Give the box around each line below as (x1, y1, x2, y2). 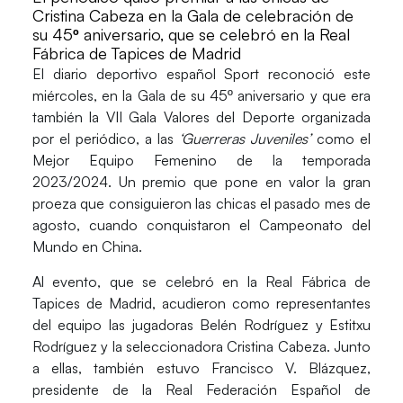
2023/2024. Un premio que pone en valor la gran (31, 173, 372, 192)
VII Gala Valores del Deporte (105, 108, 302, 127)
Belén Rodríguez (193, 315, 316, 334)
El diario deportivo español (31, 65, 225, 84)
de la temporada (216, 151, 372, 170)
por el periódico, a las (31, 130, 180, 148)
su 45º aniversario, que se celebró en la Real (31, 24, 350, 45)
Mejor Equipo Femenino (31, 151, 217, 170)
